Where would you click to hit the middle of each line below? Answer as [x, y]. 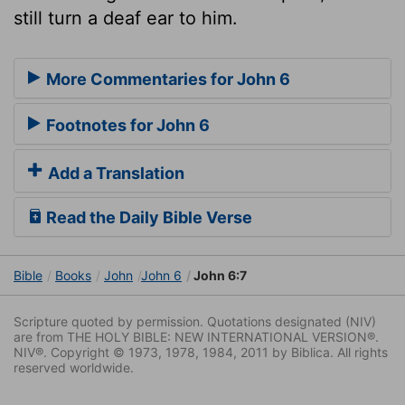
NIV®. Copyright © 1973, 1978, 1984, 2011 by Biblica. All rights [201, 353]
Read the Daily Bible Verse [147, 218]
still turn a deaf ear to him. [126, 18]
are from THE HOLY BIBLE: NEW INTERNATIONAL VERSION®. [196, 337]
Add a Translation [114, 174]
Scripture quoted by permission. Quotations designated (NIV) [195, 322]
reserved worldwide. [74, 368]
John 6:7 [219, 276]
